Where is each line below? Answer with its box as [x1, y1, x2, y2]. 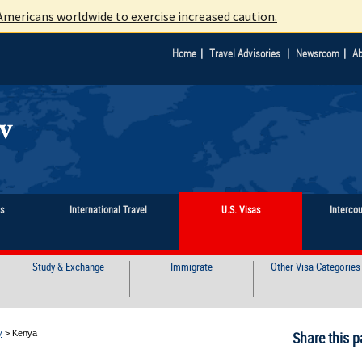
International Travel [69, 204, 148, 217]
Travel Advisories [209, 46, 280, 61]
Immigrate [170, 259, 213, 274]
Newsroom [296, 46, 339, 61]
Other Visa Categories [270, 259, 360, 274]
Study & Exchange [32, 259, 104, 274]
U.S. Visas [221, 204, 260, 217]
